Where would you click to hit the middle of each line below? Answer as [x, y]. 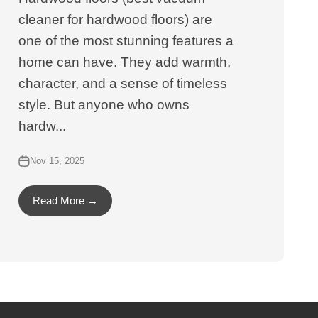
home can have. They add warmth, [125, 62]
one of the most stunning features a [126, 41]
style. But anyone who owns [104, 105]
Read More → [66, 201]
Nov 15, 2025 [57, 161]
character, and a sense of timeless [123, 83]
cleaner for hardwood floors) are [116, 20]
